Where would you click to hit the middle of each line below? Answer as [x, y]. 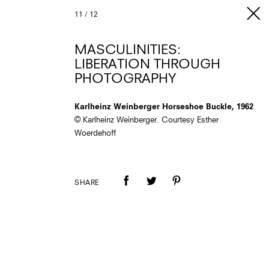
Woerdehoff [95, 134]
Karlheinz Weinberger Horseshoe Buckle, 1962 [164, 107]
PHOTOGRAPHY [125, 79]
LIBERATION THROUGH [147, 65]
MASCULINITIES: [128, 50]
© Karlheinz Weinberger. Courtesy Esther [147, 120]
